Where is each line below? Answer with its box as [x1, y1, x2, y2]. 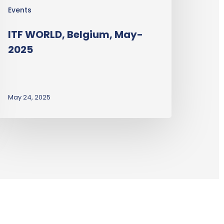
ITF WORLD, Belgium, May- [8, 27, 143, 42]
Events [8, 5, 32, 15]
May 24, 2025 [8, 92, 51, 102]
